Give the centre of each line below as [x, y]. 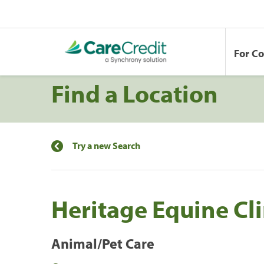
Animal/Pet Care [103, 243]
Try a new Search [106, 145]
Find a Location [135, 93]
